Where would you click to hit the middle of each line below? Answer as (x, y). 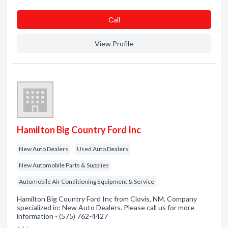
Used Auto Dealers (103, 149)
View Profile (114, 44)
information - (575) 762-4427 (62, 216)
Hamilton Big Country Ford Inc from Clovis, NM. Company (107, 199)
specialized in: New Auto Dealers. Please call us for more (106, 207)
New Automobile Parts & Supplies (64, 165)
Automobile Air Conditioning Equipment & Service (87, 181)
